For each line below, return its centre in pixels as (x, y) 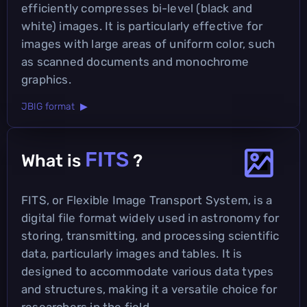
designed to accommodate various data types (148, 271)
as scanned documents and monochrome (135, 61)
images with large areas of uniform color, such (148, 44)
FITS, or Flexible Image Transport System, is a (147, 200)
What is (53, 160)
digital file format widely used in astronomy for (150, 218)
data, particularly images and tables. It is (132, 253)
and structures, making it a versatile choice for (149, 289)
